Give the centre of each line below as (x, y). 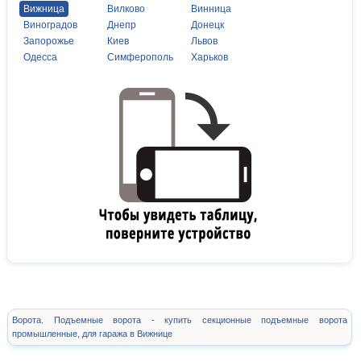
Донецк (207, 25)
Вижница (44, 9)
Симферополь (140, 58)
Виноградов (50, 25)
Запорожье (49, 41)
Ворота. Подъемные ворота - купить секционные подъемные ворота (180, 320)
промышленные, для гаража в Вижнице (92, 334)
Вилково (126, 9)
